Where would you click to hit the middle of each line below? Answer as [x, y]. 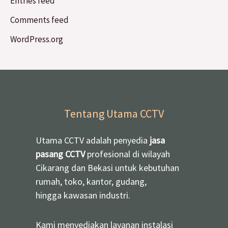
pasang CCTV [60, 154]
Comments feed [39, 20]
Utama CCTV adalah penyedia [92, 140]
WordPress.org [37, 39]
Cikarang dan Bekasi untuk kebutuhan [107, 167]
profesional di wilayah [127, 154]
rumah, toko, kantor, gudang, [91, 181]
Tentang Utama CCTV [114, 113]
